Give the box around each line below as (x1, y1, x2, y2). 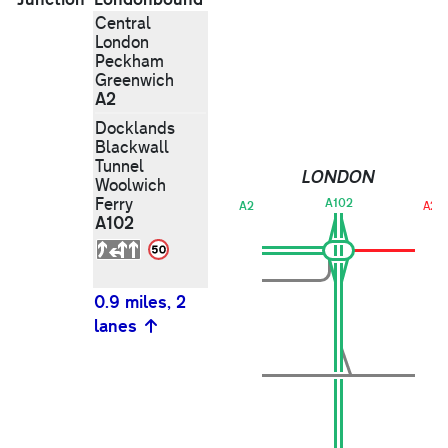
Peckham (95, 49, 164, 73)
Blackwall (95, 135, 169, 159)
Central (95, 11, 151, 35)
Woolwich (95, 173, 166, 197)
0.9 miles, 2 (94, 289, 186, 314)
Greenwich (95, 68, 174, 92)
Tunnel (95, 154, 144, 178)
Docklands (95, 116, 175, 140)
